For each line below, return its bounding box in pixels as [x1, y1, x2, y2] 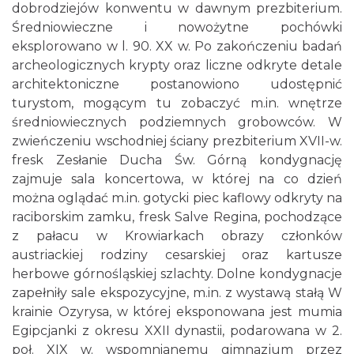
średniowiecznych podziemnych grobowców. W [12, 114, 342, 130]
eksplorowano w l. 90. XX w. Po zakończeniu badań [12, 38, 342, 54]
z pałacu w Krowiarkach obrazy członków [12, 228, 342, 243]
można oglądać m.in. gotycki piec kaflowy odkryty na [12, 190, 342, 205]
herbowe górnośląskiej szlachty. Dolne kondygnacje [12, 265, 342, 281]
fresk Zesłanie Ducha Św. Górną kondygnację [12, 152, 342, 168]
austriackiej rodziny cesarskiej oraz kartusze [12, 247, 342, 262]
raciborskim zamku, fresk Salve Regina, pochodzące [12, 209, 342, 224]
